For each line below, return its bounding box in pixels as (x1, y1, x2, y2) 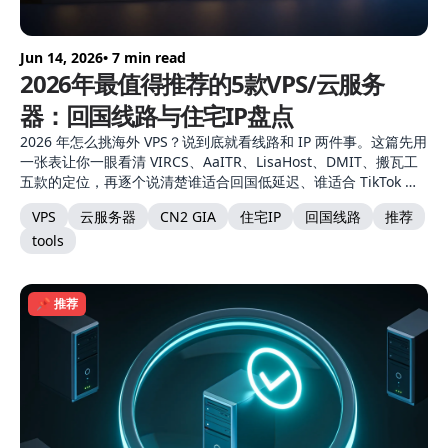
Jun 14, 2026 (20, 48, 103, 67)
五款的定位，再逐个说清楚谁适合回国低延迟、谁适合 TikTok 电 (20, 172, 419, 191)
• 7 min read (103, 48, 186, 67)
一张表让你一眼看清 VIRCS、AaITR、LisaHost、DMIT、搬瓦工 (20, 152, 418, 171)
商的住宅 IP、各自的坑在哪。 (20, 192, 205, 211)
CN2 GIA (160, 207, 216, 226)
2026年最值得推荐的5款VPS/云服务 (20, 67, 384, 100)
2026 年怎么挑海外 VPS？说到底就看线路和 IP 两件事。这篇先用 (20, 132, 427, 151)
